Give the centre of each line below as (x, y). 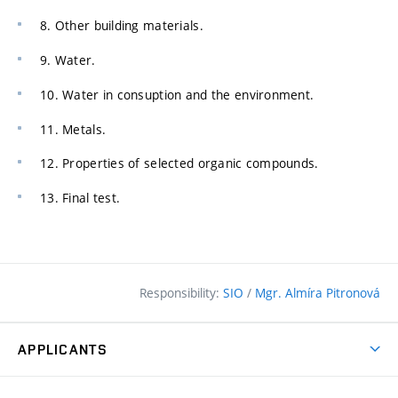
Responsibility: (181, 292)
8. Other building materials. (122, 26)
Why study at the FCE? (84, 386)
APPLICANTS (63, 349)
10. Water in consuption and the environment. (177, 94)
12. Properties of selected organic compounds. (179, 163)
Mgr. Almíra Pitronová (318, 292)
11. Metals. (73, 129)
